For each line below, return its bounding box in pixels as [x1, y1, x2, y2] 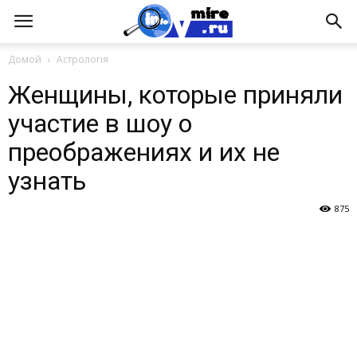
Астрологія [57, 53, 108, 66]
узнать [8, 166, 86, 196]
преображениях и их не [8, 137, 280, 167]
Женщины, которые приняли [8, 80, 343, 110]
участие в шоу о [8, 108, 192, 139]
